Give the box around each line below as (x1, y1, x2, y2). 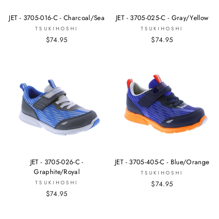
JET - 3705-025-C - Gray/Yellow (116, 13, 209, 22)
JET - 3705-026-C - (30, 156, 84, 167)
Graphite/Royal (34, 166, 80, 176)
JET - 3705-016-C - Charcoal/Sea (9, 13, 105, 22)
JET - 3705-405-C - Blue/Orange (115, 156, 210, 167)
